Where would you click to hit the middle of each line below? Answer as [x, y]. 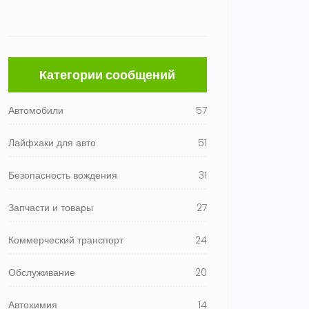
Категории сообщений [108, 75]
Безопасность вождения [63, 175]
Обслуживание [42, 272]
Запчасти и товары [51, 208]
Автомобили [36, 110]
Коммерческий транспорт [66, 240]
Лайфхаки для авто [52, 143]
